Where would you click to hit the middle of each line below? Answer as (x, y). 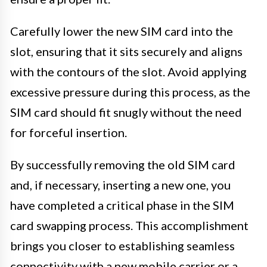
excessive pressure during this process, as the (130, 91)
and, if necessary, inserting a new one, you (120, 184)
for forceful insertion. (69, 132)
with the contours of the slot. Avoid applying (128, 71)
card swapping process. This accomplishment (129, 225)
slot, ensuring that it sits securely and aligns (126, 51)
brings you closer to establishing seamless (122, 245)
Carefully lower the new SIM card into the (122, 31)
